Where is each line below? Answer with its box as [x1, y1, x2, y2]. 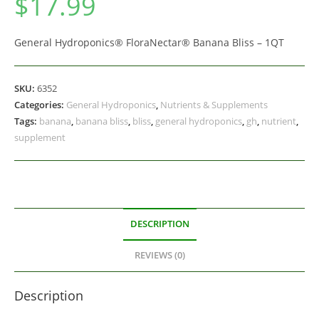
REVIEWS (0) [134, 249, 185, 261]
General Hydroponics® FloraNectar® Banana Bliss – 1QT [14, 36, 284, 49]
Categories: [14, 98, 66, 111]
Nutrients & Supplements [160, 98, 268, 111]
